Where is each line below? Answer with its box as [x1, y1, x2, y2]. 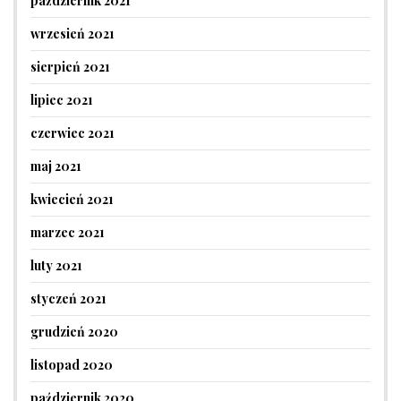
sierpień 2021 [30, 57, 110, 75]
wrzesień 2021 [30, 24, 115, 42]
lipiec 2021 [30, 90, 93, 108]
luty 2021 [30, 256, 82, 274]
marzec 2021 [30, 223, 105, 241]
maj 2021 [30, 157, 81, 175]
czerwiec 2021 [30, 124, 115, 141]
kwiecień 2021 [30, 190, 114, 208]
